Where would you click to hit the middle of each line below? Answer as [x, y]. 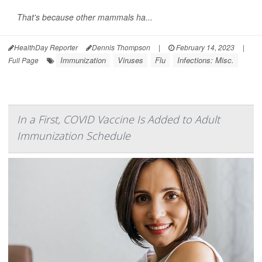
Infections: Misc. [206, 60]
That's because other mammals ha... [85, 17]
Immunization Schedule [74, 136]
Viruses [130, 60]
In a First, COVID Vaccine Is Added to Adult [118, 120]
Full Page [23, 60]
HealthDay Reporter [46, 47]
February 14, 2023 [204, 47]
